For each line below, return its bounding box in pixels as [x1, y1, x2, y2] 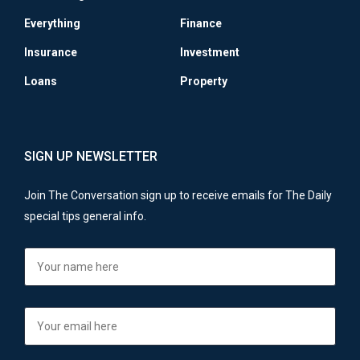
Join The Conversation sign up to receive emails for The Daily [24, 188, 332, 202]
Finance [180, 16, 222, 30]
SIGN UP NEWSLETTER [24, 148, 157, 164]
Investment [180, 45, 239, 59]
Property [180, 74, 227, 88]
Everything [24, 16, 80, 30]
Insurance [24, 45, 77, 59]
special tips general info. [24, 209, 146, 223]
